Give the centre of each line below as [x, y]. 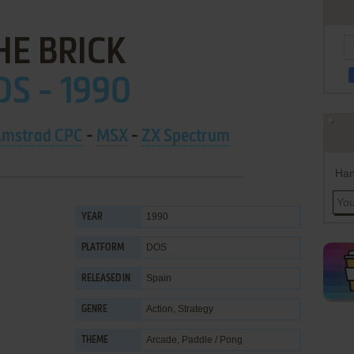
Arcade [162, 340]
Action [160, 309]
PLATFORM [103, 248]
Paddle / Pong [212, 340]
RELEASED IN [106, 279]
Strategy [196, 309]
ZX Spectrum [186, 137]
